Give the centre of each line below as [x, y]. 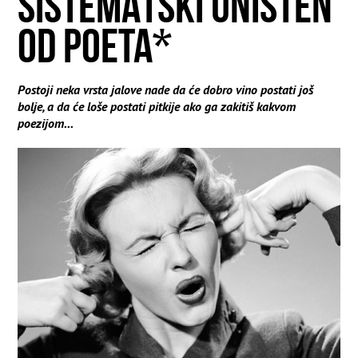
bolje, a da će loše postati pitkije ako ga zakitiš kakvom [157, 106]
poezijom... [46, 123]
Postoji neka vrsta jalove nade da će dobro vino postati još [166, 89]
